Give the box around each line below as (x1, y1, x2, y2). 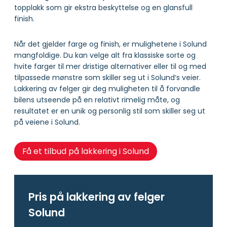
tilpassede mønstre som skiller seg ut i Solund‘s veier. (14, 72, 201, 83)
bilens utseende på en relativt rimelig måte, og (14, 94, 180, 105)
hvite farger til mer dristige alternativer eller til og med (14, 61, 206, 71)
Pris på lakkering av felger (28, 190, 165, 205)
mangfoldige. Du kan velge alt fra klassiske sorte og (14, 50, 196, 60)
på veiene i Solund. (14, 117, 80, 127)
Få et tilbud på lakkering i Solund (22, 145, 149, 158)
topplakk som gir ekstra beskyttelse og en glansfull (14, 2, 193, 13)
